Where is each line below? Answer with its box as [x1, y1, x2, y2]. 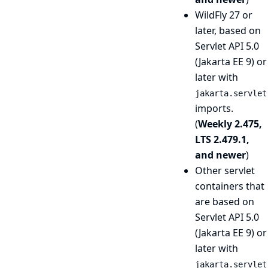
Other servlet [195, 164, 255, 177]
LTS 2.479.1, [195, 133, 249, 146]
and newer [195, 148, 246, 162]
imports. [195, 102, 233, 115]
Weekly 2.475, [198, 117, 262, 130]
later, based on [195, 24, 261, 37]
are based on [195, 195, 254, 208]
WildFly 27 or [195, 8, 252, 22]
